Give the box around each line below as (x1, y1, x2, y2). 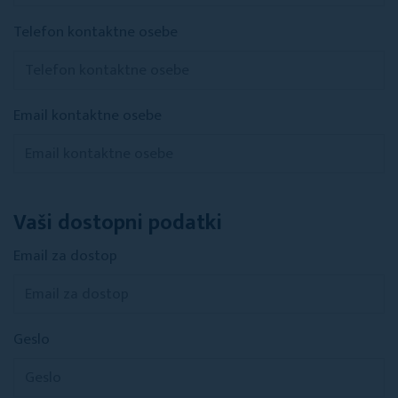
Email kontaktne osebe (13, 103, 162, 128)
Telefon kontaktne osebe (13, 20, 178, 44)
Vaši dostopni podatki (13, 205, 222, 241)
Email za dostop (13, 243, 117, 268)
